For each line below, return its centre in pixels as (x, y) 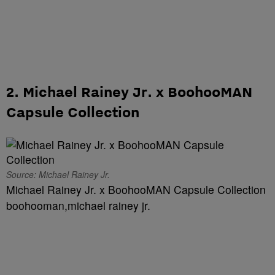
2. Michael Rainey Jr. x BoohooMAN (129, 91)
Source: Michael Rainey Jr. (58, 174)
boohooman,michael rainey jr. (78, 205)
